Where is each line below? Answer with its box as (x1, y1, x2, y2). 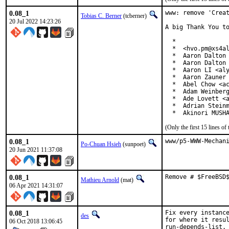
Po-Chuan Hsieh (81, 141, 121, 148)
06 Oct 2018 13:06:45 (9, 218, 62, 225)
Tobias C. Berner (81, 12, 122, 19)
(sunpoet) (121, 141, 147, 148)
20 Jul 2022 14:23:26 (9, 18, 61, 25)
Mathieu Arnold (81, 176, 119, 184)
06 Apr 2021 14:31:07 (9, 182, 63, 189)
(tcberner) (122, 12, 148, 19)
